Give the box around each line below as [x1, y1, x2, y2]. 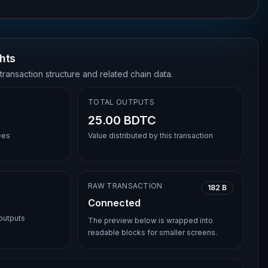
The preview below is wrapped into [88, 216, 214, 225]
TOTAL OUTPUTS [88, 98, 155, 106]
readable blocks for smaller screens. [88, 228, 218, 237]
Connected [88, 197, 141, 209]
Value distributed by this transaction [88, 131, 214, 140]
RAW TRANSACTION [88, 181, 163, 190]
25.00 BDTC [88, 113, 157, 127]
